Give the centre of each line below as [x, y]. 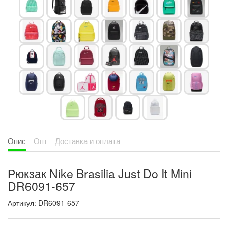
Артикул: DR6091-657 [44, 203]
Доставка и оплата [88, 141]
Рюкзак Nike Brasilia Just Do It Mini [100, 173]
